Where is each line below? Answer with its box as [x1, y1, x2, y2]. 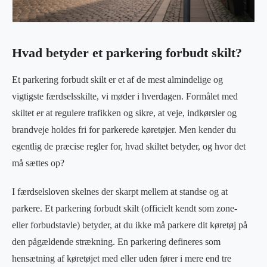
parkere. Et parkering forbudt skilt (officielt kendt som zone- [12, 203, 237, 213]
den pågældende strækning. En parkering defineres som [12, 236, 221, 247]
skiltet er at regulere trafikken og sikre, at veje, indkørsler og [12, 107, 237, 118]
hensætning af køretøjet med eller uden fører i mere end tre [12, 253, 231, 263]
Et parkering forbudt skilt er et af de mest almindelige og [12, 74, 223, 85]
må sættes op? [12, 157, 64, 168]
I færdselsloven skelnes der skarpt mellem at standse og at [12, 186, 228, 197]
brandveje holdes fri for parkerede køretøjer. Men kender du [12, 124, 236, 135]
